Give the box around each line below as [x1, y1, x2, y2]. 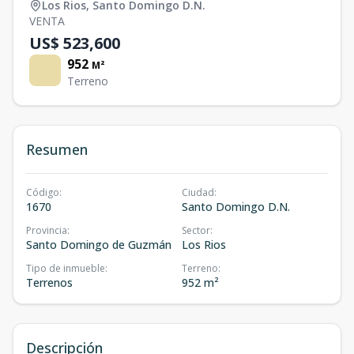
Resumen [26, 140, 88, 159]
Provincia [26, 224, 67, 237]
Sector [182, 224, 210, 237]
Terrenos [26, 275, 73, 290]
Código [26, 186, 59, 199]
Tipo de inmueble [26, 262, 105, 275]
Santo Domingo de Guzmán [26, 237, 171, 252]
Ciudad [182, 186, 214, 199]
